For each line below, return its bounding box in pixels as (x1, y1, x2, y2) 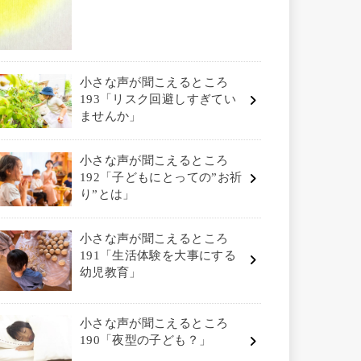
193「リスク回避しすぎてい (79, 92, 237, 106)
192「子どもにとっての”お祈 (79, 170, 243, 184)
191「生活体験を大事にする (79, 248, 237, 262)
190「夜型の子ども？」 (79, 334, 212, 347)
